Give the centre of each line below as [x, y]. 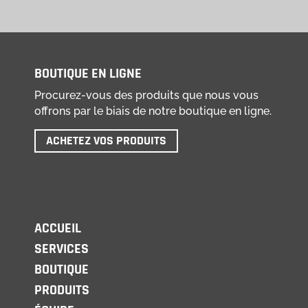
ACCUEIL [58, 229]
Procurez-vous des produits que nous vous [146, 96]
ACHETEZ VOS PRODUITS [106, 141]
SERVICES [62, 249]
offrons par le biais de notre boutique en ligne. [153, 111]
